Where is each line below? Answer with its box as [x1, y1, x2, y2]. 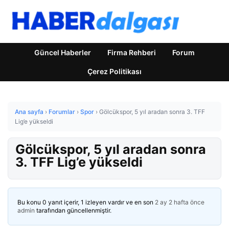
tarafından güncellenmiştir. [35, 207, 111, 214]
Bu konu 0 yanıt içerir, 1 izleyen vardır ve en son [17, 198, 155, 206]
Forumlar [49, 108, 75, 116]
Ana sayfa [15, 108, 43, 116]
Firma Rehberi [107, 48, 156, 57]
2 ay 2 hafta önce [155, 198, 204, 206]
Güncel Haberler [34, 48, 91, 57]
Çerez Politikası [87, 67, 142, 76]
